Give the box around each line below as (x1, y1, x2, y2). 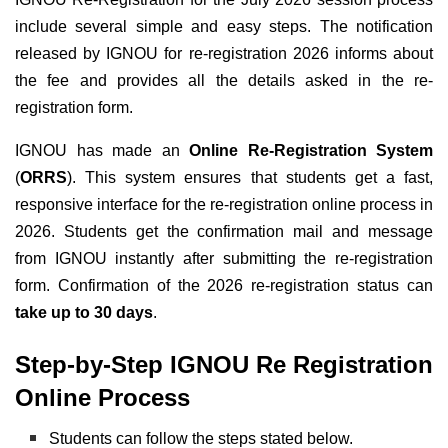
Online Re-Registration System (189, 142, 433, 160)
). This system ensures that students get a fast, (67, 169, 433, 187)
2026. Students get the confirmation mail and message (15, 223, 433, 241)
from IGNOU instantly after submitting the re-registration (15, 250, 433, 268)
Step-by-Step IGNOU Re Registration (15, 350, 433, 378)
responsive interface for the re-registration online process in (15, 196, 433, 214)
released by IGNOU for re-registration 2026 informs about (15, 45, 433, 63)
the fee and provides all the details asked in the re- (15, 72, 433, 90)
